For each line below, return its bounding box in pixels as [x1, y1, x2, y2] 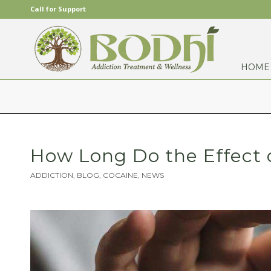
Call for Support [30, 4, 86, 13]
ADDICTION [30, 171, 73, 180]
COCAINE [103, 171, 138, 180]
